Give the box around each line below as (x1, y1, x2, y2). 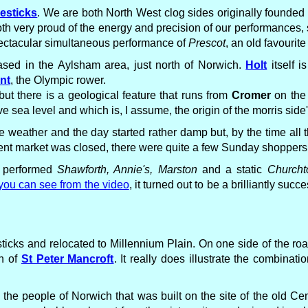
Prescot (188, 37, 225, 49)
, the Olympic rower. (10, 74, 106, 86)
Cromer (231, 89, 271, 101)
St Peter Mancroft (21, 253, 114, 265)
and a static (197, 164, 267, 175)
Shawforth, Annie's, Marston (57, 164, 197, 175)
